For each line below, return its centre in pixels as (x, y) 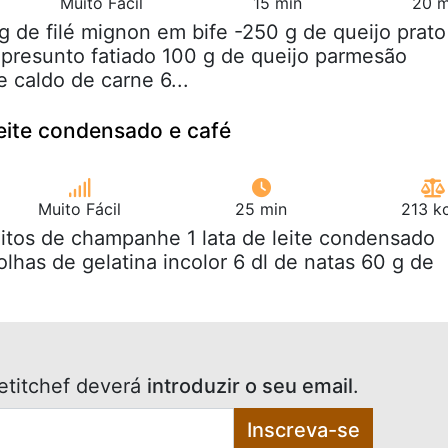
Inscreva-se (303, 429)
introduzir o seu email (250, 385)
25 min (261, 208)
